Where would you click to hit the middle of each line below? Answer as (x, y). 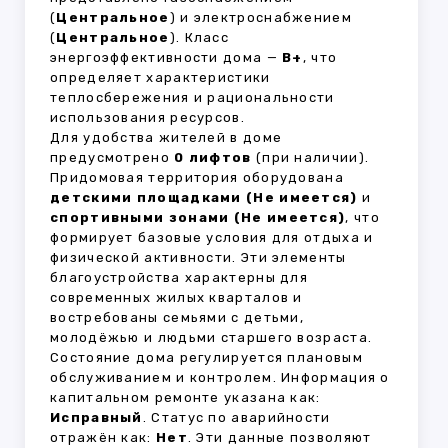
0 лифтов (213, 158)
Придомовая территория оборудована (197, 178)
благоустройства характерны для (179, 278)
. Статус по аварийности (236, 418)
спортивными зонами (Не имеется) (198, 218)
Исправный (96, 418)
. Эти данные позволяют (279, 438)
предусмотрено (112, 158)
